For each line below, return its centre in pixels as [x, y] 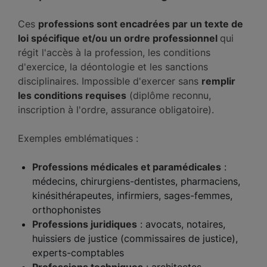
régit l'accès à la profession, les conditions [114, 52]
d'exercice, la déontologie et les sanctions [113, 67]
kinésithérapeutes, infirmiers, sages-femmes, [132, 195]
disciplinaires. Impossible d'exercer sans [110, 81]
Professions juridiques [85, 224]
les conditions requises [72, 95]
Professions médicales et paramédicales [127, 167]
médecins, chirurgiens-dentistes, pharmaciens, [136, 181]
